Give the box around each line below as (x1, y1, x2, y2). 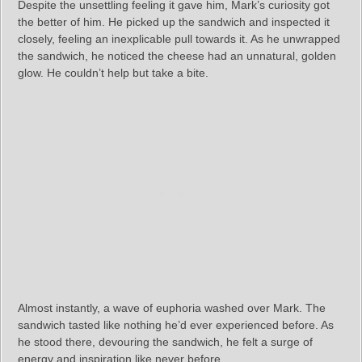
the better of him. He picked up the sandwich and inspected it (18, 15, 330, 28)
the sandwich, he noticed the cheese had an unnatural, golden (18, 49, 336, 62)
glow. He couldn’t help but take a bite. (18, 66, 208, 79)
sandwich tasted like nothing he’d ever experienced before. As (18, 318, 334, 331)
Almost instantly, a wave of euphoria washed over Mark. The (18, 301, 326, 314)
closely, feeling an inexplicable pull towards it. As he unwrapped (18, 32, 340, 45)
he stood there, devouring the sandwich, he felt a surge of (18, 335, 313, 348)
